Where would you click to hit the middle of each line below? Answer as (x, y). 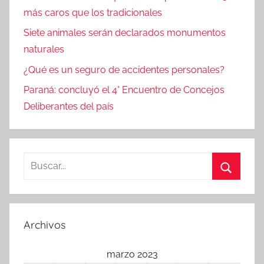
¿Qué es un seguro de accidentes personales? (124, 70)
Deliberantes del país (69, 107)
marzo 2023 (132, 255)
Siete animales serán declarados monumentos (125, 33)
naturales (44, 49)
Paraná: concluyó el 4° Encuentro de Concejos (124, 90)
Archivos (44, 225)
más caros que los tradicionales (93, 13)
